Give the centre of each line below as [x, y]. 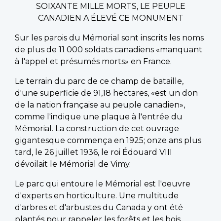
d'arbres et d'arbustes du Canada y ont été [99, 208]
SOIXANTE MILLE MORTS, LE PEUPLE [110, 6]
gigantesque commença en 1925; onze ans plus [108, 141]
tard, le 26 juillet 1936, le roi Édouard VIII [93, 152]
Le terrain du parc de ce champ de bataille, [99, 81]
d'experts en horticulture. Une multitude [97, 196]
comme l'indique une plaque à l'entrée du [99, 117]
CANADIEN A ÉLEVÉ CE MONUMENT [110, 18]
